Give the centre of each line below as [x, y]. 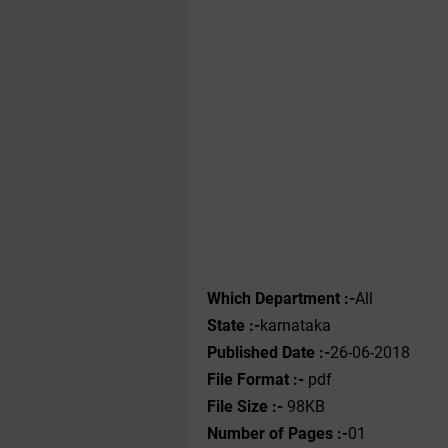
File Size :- [245, 406]
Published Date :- [268, 352]
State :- [233, 325]
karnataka [295, 325]
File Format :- [257, 379]
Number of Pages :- [277, 433]
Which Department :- [281, 298]
